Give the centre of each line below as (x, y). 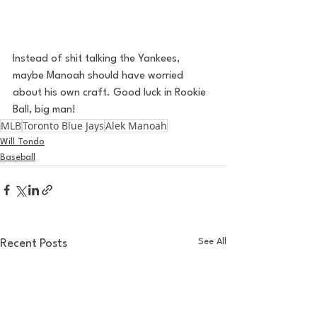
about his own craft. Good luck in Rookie (111, 93)
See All (212, 242)
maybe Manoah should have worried (99, 76)
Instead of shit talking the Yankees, (98, 59)
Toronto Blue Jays (63, 126)
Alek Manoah (136, 126)
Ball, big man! (46, 110)
